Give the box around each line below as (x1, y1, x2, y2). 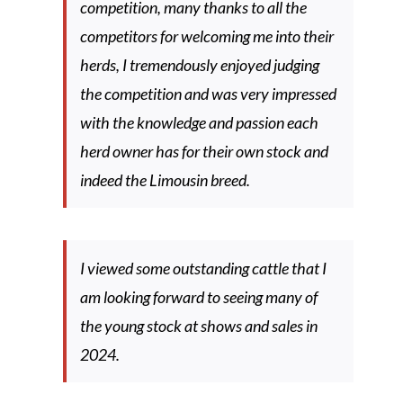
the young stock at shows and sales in (79, 316, 318, 336)
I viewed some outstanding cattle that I (79, 258, 327, 278)
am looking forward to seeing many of (79, 287, 318, 307)
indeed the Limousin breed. (79, 170, 250, 190)
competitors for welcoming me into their (79, 26, 334, 46)
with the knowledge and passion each (79, 112, 318, 132)
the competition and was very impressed (79, 84, 336, 103)
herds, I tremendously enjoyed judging (79, 55, 319, 75)
